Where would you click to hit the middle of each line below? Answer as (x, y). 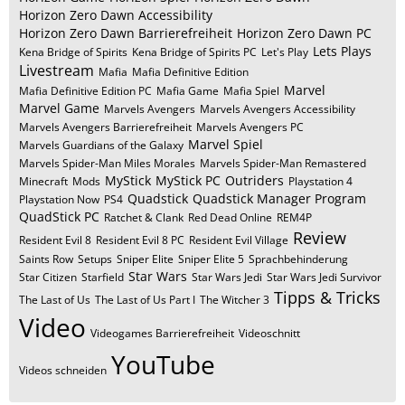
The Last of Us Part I (145, 300)
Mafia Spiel (251, 91)
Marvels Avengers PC (250, 127)
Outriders (254, 180)
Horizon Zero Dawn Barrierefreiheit (126, 33)
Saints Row (46, 259)
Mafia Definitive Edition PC (85, 91)
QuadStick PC (59, 217)
